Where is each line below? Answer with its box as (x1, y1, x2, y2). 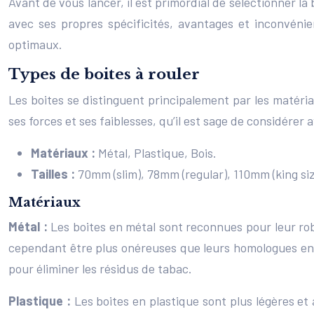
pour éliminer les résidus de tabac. (8, 261, 192, 276)
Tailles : (31, 166, 78, 182)
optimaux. (8, 36, 62, 52)
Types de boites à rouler (8, 65, 200, 83)
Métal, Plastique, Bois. (98, 145, 217, 161)
